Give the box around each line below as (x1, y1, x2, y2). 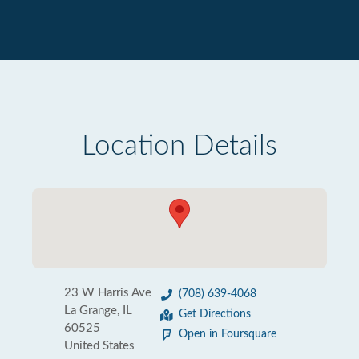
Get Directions (179, 309, 251, 320)
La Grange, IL (64, 305, 132, 317)
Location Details (82, 132, 277, 160)
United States (64, 340, 135, 352)
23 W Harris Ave (64, 287, 151, 299)
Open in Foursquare (179, 329, 276, 340)
